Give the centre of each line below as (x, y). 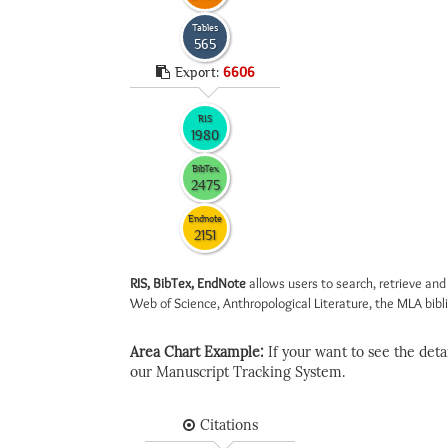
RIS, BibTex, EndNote (188, 283)
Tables (205, 27)
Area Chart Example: (199, 352)
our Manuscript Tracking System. (237, 372)
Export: (198, 72)
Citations (228, 425)
